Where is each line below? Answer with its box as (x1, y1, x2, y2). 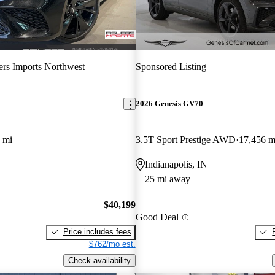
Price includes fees (63, 227, 131, 236)
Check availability (68, 255, 131, 265)
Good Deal (135, 212, 179, 223)
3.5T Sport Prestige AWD (135, 134, 236, 145)
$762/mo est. (88, 239, 136, 249)
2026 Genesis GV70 (135, 99, 203, 109)
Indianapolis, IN (144, 159, 207, 170)
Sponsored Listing (135, 61, 206, 72)
